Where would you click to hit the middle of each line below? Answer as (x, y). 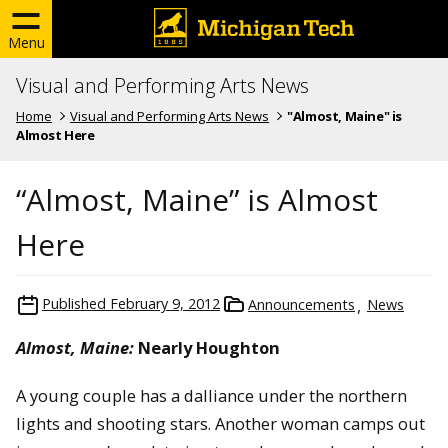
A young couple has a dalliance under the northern (211, 396)
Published (74, 303)
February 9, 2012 (165, 303)
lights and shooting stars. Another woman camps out (220, 424)
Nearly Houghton (207, 347)
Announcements (301, 304)
